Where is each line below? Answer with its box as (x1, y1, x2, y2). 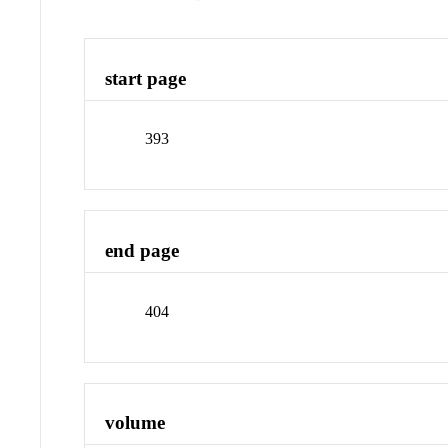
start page (105, 67, 187, 89)
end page (105, 240, 180, 262)
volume (105, 412, 166, 434)
